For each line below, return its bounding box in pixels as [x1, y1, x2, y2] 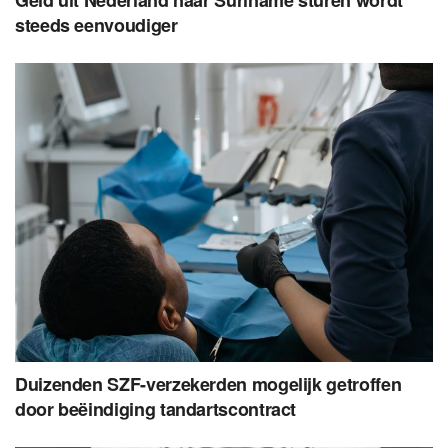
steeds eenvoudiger [15, 11, 178, 38]
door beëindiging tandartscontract [15, 395, 297, 422]
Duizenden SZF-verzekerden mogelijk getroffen [15, 370, 402, 397]
